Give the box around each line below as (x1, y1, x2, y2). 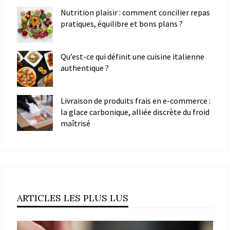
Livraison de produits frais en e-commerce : (61, 95, 210, 106)
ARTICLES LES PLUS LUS (17, 191, 128, 204)
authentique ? (61, 62, 109, 73)
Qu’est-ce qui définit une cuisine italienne (61, 51, 204, 62)
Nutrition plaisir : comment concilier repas (61, 7, 210, 17)
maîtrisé (61, 118, 90, 128)
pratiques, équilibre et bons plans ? (61, 18, 183, 29)
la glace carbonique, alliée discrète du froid (61, 106, 209, 117)
